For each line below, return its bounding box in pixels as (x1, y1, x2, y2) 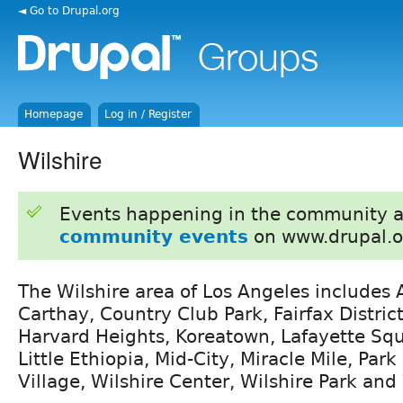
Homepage (24, 108, 84, 121)
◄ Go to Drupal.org (18, 4, 120, 17)
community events (58, 225, 248, 247)
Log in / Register (104, 108, 193, 121)
